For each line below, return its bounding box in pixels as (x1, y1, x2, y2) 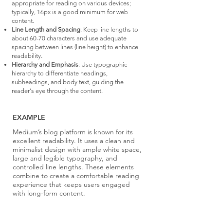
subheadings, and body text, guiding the (12, 78, 124, 86)
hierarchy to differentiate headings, (12, 70, 108, 77)
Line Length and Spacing (12, 26, 80, 33)
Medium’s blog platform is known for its (13, 127, 133, 136)
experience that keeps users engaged (13, 180, 130, 189)
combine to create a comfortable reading (13, 171, 139, 180)
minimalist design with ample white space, (13, 145, 142, 154)
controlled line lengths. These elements (13, 163, 134, 171)
